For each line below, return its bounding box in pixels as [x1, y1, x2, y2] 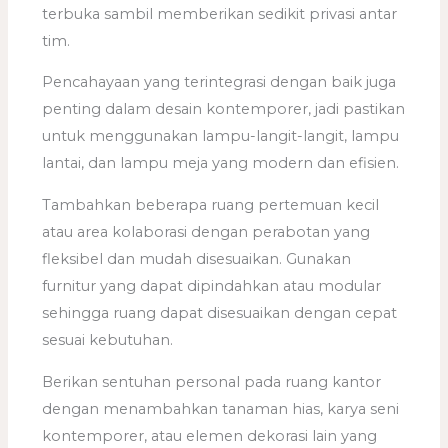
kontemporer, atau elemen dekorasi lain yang [42, 426, 378, 445]
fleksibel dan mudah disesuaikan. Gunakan [42, 250, 352, 269]
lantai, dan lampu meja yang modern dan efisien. [42, 154, 400, 173]
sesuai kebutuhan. [42, 331, 174, 350]
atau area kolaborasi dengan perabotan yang [42, 223, 371, 242]
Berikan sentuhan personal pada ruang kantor [42, 372, 382, 391]
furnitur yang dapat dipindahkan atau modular [42, 277, 382, 296]
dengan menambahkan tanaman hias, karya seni [42, 399, 400, 418]
